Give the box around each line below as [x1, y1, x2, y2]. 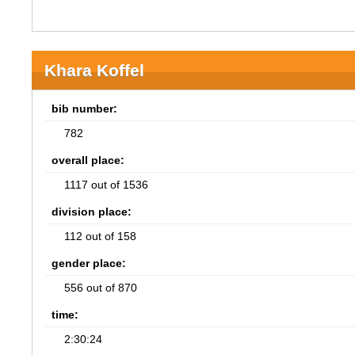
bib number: [52, 102, 118, 115]
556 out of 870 [64, 281, 138, 294]
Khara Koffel [44, 61, 145, 79]
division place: [52, 205, 132, 218]
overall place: [52, 154, 125, 166]
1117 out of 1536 [64, 178, 149, 191]
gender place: [52, 257, 127, 269]
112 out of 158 [64, 230, 137, 242]
